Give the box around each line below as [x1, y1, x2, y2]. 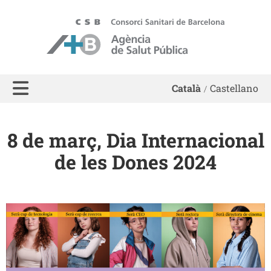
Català [172, 82, 201, 95]
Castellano [210, 82, 258, 95]
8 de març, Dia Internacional [7, 127, 264, 153]
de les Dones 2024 [54, 149, 217, 175]
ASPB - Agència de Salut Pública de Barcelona [46, 19, 242, 30]
